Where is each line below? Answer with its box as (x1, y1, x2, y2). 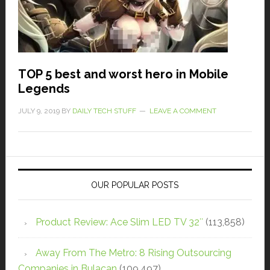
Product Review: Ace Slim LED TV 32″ (35, 216, 203, 228)
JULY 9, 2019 (17, 107, 60, 116)
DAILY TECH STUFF (72, 107, 136, 116)
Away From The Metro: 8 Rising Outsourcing (35, 247, 231, 259)
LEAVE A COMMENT (149, 107, 216, 116)
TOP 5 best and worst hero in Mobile (17, 67, 228, 82)
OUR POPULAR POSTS (91, 180, 179, 190)
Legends (17, 81, 70, 96)
